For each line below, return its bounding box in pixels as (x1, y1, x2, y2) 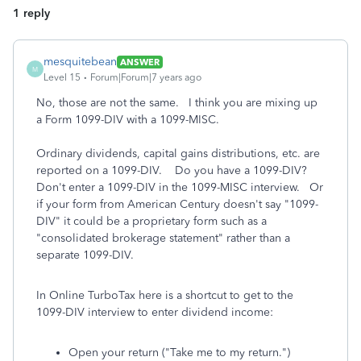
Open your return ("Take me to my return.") (68, 346, 290, 359)
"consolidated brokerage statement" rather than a (36, 231, 290, 245)
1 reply (13, 6, 50, 20)
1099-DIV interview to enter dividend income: (36, 305, 273, 319)
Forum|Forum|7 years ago (90, 72, 201, 83)
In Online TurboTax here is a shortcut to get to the (36, 288, 293, 302)
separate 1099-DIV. (36, 248, 134, 262)
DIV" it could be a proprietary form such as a (36, 214, 267, 228)
